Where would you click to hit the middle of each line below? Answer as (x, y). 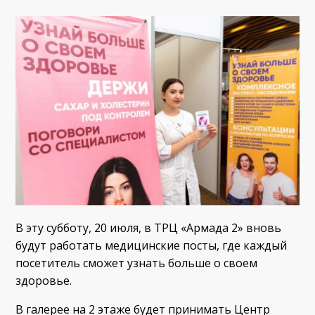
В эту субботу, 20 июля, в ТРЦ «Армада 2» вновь (149, 227)
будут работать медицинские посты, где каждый (152, 245)
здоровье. (44, 280)
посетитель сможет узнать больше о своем (137, 263)
